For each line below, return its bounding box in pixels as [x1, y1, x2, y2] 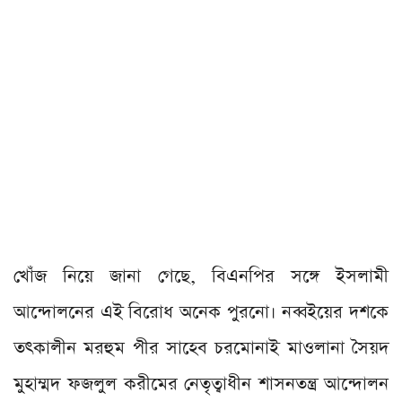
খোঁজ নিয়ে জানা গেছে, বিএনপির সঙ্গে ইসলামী [13, 264, 389, 290]
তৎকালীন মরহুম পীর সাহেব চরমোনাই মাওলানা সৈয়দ [13, 336, 389, 362]
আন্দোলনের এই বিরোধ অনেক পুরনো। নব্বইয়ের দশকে [13, 300, 389, 326]
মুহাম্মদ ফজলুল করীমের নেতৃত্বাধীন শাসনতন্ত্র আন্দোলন [13, 371, 389, 398]
